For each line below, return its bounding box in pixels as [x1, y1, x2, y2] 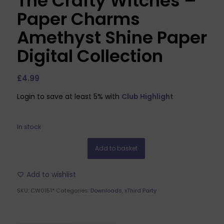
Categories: [55, 186, 90, 195]
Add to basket [95, 143, 138, 152]
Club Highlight [121, 91, 173, 102]
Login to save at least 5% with [16, 91, 121, 102]
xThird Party [124, 186, 156, 195]
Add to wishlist [26, 169, 76, 179]
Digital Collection [16, 44, 163, 68]
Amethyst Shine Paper [16, 25, 207, 50]
